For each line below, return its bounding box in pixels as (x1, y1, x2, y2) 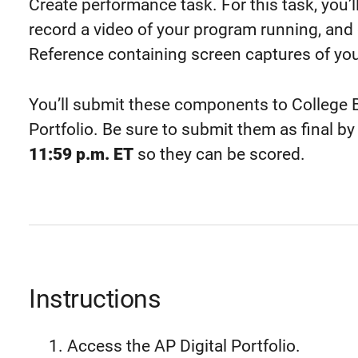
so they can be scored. (133, 144, 309, 164)
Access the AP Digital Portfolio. (67, 336, 300, 356)
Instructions (29, 283, 161, 314)
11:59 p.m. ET (29, 144, 133, 164)
